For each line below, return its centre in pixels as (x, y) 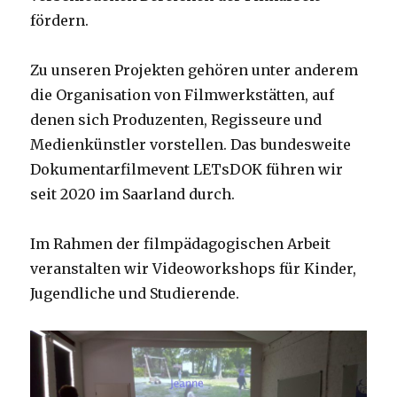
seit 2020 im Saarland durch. (133, 195)
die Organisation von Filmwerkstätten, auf (183, 95)
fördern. (60, 21)
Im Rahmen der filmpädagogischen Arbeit (181, 244)
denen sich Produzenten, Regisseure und (176, 120)
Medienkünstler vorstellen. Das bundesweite (191, 145)
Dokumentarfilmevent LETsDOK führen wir (187, 170)
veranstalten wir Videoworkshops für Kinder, (194, 269)
